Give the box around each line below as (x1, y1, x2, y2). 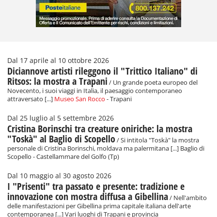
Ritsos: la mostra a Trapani (7, 75, 108, 88)
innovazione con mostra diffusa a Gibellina (7, 190, 168, 203)
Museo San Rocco (54, 95, 105, 104)
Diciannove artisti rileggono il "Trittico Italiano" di (7, 64, 198, 78)
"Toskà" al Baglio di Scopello (7, 132, 115, 146)
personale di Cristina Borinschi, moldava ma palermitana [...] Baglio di (7, 144, 204, 153)
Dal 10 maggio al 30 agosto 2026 (7, 171, 111, 181)
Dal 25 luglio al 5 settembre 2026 (7, 114, 114, 123)
